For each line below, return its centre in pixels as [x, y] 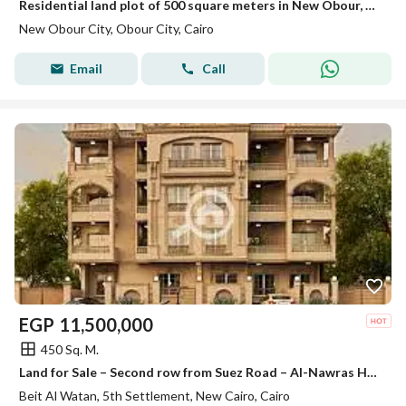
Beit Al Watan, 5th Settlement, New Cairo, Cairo [155, 396]
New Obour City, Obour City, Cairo [116, 29]
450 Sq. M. [70, 349]
